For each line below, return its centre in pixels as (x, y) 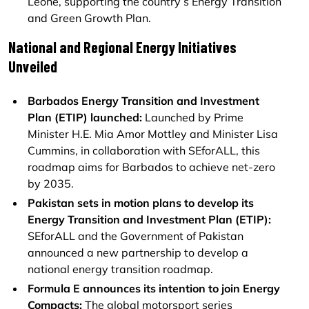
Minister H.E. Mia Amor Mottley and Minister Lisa (153, 134)
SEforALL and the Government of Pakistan (136, 236)
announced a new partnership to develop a (138, 252)
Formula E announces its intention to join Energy (154, 288)
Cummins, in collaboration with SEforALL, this (144, 150)
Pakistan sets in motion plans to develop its (141, 203)
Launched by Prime (193, 117)
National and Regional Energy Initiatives (122, 47)
